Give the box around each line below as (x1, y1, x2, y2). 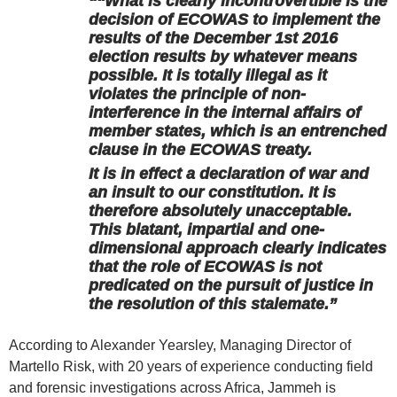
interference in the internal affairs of (89, 104, 361, 122)
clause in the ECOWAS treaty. (89, 141, 312, 160)
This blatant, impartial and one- (89, 221, 324, 239)
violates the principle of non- (89, 85, 306, 104)
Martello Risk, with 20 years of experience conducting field (9, 359, 373, 375)
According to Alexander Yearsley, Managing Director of (9, 338, 351, 354)
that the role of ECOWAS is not (89, 258, 322, 276)
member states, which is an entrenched (89, 122, 386, 141)
